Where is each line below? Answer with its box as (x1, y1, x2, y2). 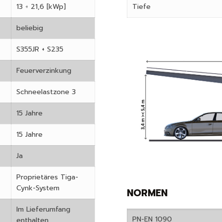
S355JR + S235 (16, 44, 63, 55)
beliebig (16, 22, 43, 33)
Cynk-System (16, 182, 59, 193)
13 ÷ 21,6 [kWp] (16, 1, 66, 12)
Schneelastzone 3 (16, 86, 76, 97)
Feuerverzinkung (16, 65, 75, 76)
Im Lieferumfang (16, 204, 70, 215)
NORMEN (127, 185, 167, 200)
